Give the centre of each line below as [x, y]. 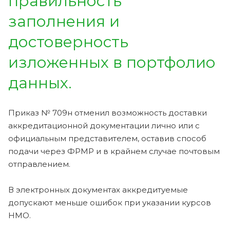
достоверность [68, 42]
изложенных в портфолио [112, 62]
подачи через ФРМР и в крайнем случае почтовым [114, 151]
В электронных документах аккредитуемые [98, 189]
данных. [40, 83]
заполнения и [64, 21]
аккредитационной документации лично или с [104, 125]
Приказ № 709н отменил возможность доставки [108, 112]
